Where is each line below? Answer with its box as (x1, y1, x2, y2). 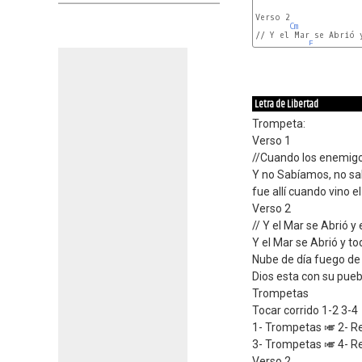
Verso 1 (252, 134, 291, 147)
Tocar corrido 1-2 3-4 (252, 304, 358, 317)
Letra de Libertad (255, 96, 318, 112)
